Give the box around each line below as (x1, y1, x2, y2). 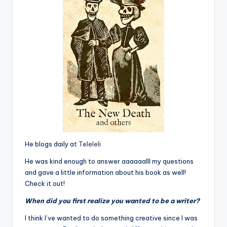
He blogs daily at (25, 139, 79, 148)
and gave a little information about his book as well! (25, 168, 186, 176)
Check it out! (25, 179, 65, 187)
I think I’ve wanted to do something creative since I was (25, 213, 198, 222)
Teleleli (79, 139, 101, 148)
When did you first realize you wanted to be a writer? (25, 196, 200, 205)
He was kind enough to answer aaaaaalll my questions (25, 157, 194, 165)
